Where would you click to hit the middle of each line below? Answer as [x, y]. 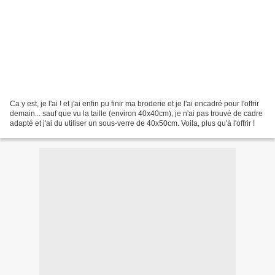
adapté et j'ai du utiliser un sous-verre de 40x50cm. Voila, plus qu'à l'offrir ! [132, 123]
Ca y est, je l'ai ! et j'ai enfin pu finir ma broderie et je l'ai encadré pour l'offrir [134, 103]
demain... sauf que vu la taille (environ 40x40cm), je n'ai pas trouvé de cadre [136, 113]
